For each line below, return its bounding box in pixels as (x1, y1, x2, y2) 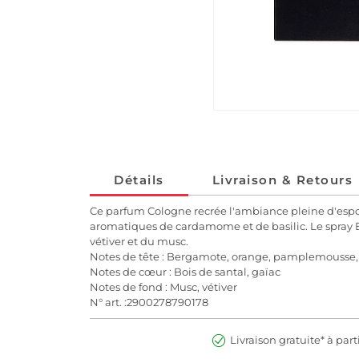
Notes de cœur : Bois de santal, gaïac (90, 265, 280, 279)
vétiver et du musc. (90, 235, 188, 248)
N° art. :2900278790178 (90, 296, 208, 309)
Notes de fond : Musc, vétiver (90, 280, 237, 294)
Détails (114, 172, 164, 188)
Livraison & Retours (212, 172, 353, 188)
